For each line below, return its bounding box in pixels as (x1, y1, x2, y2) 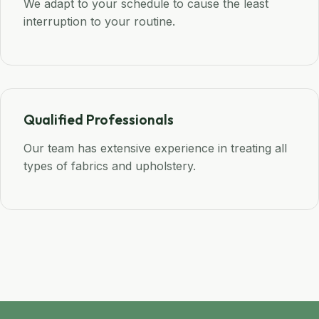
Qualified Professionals (23, 111, 174, 129)
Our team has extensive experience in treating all (23, 141, 287, 156)
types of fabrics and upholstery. (23, 159, 196, 174)
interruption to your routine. (23, 14, 175, 29)
